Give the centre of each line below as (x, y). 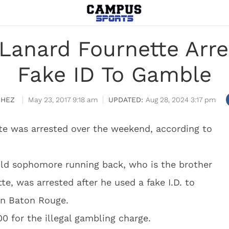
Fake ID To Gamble (114, 74)
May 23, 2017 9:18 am (63, 100)
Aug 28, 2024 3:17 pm (181, 100)
